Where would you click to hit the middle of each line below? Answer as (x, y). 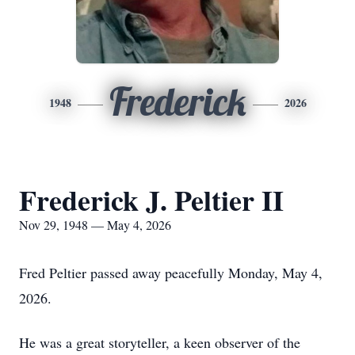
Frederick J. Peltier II (151, 200)
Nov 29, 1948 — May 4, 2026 (95, 225)
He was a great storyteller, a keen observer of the (160, 342)
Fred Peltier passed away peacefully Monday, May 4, (171, 273)
